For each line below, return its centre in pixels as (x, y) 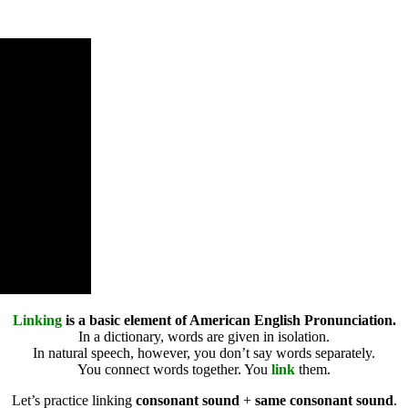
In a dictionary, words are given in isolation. (204, 336)
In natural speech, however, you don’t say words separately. (204, 352)
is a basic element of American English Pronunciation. (230, 320)
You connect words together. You (173, 369)
